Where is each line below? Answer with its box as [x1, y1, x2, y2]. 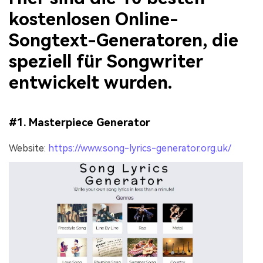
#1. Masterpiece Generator [9, 116, 150, 129]
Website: [9, 142, 48, 154]
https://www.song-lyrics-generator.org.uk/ [48, 142, 231, 154]
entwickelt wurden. [9, 72, 172, 93]
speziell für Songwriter [9, 50, 203, 72]
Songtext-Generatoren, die [9, 29, 238, 50]
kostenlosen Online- [9, 8, 178, 29]
